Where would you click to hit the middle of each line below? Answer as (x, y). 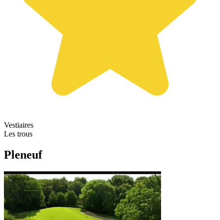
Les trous (18, 134)
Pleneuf (23, 154)
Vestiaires (19, 125)
